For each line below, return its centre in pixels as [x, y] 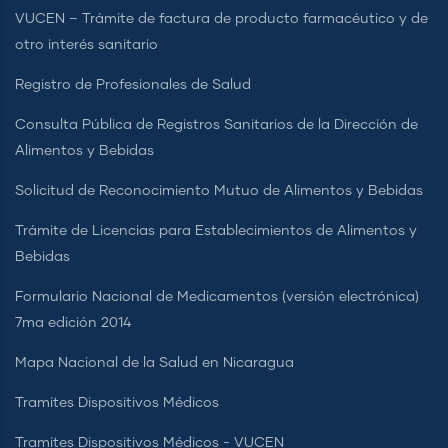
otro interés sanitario [86, 45]
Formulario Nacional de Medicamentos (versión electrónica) [217, 297]
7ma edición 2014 [73, 323]
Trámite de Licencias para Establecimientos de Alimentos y [216, 231]
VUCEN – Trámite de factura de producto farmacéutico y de [221, 19]
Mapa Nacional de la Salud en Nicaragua [154, 363]
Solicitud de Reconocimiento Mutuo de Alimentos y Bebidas [219, 191]
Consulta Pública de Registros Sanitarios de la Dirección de [216, 125]
